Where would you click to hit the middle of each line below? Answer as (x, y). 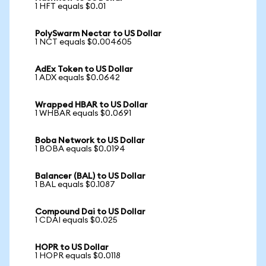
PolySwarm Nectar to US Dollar (98, 34)
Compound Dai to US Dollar (90, 212)
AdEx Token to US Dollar (84, 69)
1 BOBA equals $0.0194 (80, 149)
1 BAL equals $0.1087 (75, 185)
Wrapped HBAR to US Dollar (91, 105)
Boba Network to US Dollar (90, 141)
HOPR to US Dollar (72, 248)
